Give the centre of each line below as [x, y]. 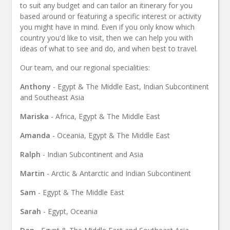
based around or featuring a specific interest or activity [111, 16]
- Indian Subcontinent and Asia [92, 154]
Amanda [35, 135]
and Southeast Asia [52, 97]
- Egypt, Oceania [69, 211]
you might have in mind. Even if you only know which [107, 27]
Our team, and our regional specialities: [85, 67]
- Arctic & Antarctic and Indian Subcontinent [118, 173]
